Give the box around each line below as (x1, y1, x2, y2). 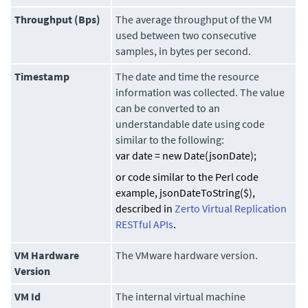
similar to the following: (115, 133, 225, 147)
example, (115, 186, 160, 200)
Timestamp (14, 69, 70, 84)
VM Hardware (14, 248, 80, 263)
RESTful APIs (115, 217, 174, 232)
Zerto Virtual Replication (175, 201, 287, 216)
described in (115, 201, 175, 216)
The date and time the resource (115, 69, 260, 84)
